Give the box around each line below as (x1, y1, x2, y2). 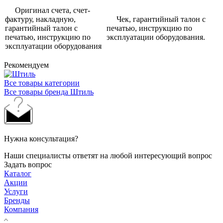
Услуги (4, 187, 28, 196)
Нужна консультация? (4, 134, 78, 143)
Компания (4, 205, 38, 214)
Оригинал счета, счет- (5, 5, 90, 14)
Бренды (4, 196, 30, 205)
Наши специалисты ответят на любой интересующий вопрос (4, 151, 212, 160)
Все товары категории (4, 78, 80, 87)
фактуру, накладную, (5, 14, 76, 23)
